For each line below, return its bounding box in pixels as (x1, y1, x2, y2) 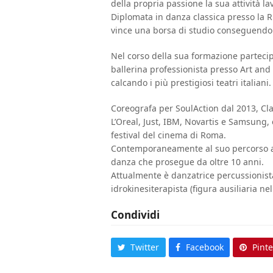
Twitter (130, 241, 160, 253)
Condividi (111, 207, 160, 222)
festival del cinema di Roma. (111, 129, 226, 141)
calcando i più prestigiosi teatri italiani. (111, 76, 271, 88)
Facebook (185, 241, 224, 253)
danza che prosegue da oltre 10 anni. (111, 155, 264, 168)
